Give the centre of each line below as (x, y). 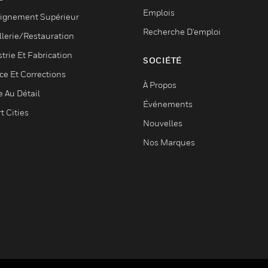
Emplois (159, 12)
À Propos (160, 85)
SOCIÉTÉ (162, 60)
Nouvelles (163, 123)
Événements (168, 104)
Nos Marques (169, 142)
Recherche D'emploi (182, 31)
